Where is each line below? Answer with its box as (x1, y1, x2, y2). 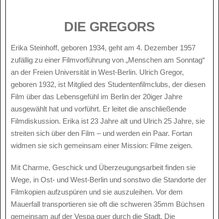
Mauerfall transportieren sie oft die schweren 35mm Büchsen (11, 199, 204, 208)
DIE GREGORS (64, 19, 155, 35)
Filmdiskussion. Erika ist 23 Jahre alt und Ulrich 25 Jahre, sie (11, 117, 205, 126)
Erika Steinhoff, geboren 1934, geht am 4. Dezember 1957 (11, 44, 196, 52)
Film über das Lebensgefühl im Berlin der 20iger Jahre (11, 92, 182, 101)
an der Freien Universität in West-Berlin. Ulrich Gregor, (11, 68, 184, 77)
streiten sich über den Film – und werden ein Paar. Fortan (11, 129, 192, 138)
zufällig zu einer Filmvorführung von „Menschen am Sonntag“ (11, 56, 205, 65)
